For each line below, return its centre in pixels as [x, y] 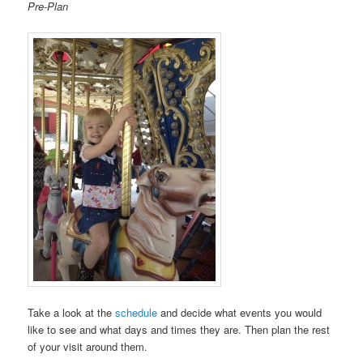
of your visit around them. [88, 346]
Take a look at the [72, 312]
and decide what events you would [240, 312]
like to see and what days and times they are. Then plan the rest [179, 329]
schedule [137, 312]
